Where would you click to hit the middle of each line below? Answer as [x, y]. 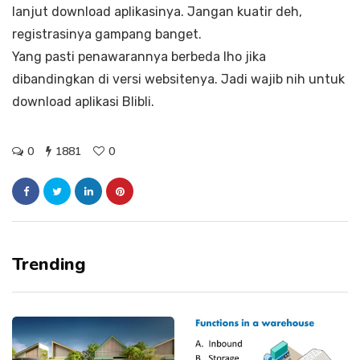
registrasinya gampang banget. [107, 35]
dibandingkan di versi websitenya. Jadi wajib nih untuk [178, 80]
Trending [49, 265]
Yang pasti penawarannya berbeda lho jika [139, 57]
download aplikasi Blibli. [83, 102]
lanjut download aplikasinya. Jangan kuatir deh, [157, 12]
